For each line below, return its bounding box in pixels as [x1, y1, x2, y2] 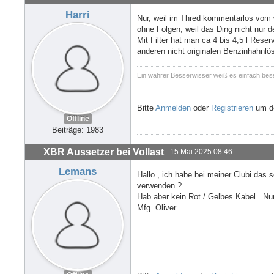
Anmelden [155, 103, 191, 113]
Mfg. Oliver [137, 202, 176, 212]
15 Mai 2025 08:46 [170, 147, 232, 156]
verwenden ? [137, 180, 182, 190]
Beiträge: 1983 [52, 125, 103, 135]
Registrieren [211, 103, 253, 113]
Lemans [59, 165, 97, 177]
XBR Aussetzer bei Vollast [43, 146, 164, 157]
